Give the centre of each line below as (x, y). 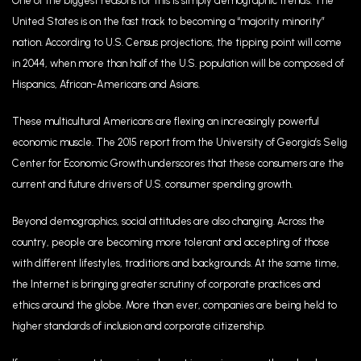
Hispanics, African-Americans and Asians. (106, 84)
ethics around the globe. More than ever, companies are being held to (174, 305)
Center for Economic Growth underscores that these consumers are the (178, 163)
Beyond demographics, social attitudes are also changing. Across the (168, 221)
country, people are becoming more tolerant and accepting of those (171, 242)
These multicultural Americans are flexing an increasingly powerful (166, 121)
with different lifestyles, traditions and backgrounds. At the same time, (176, 263)
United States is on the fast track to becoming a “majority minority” (168, 21)
